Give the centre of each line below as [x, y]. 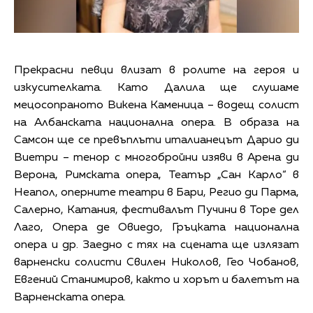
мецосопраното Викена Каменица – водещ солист [156, 106]
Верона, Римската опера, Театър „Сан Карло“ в [156, 176]
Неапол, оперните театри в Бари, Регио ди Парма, [156, 193]
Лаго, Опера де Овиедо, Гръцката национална [156, 228]
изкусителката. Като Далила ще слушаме [156, 88]
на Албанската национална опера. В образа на [156, 123]
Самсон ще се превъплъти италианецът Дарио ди [156, 141]
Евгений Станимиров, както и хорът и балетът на [156, 281]
